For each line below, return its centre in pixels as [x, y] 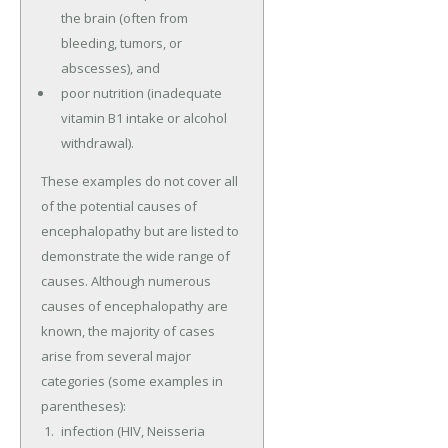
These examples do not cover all [139, 181]
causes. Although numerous [126, 281]
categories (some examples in [132, 381]
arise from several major [116, 356]
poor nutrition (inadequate [141, 93]
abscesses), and [110, 68]
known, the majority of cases [128, 331]
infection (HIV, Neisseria [132, 431]
